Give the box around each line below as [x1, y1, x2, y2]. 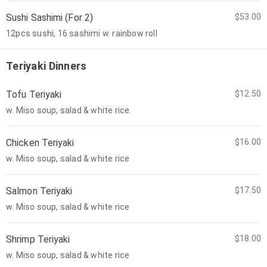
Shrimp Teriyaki [6, 234, 70, 245]
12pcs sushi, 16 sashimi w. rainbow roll [6, 29, 157, 38]
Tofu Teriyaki [6, 89, 62, 100]
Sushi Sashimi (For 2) [6, 12, 94, 23]
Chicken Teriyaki [6, 137, 74, 148]
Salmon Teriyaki [6, 185, 73, 197]
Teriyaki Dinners [6, 60, 87, 72]
